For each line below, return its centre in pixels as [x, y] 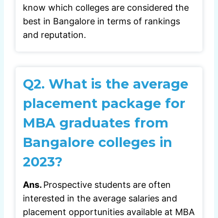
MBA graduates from [96, 123]
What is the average [118, 84]
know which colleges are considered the [106, 7]
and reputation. [54, 35]
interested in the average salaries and [100, 199]
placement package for [104, 103]
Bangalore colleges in [98, 142]
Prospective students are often [107, 185]
